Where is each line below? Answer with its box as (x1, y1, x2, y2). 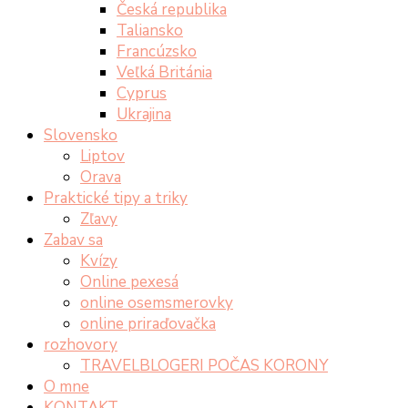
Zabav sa (44, 229, 103, 250)
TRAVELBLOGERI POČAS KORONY (80, 355, 328, 376)
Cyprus (117, 83, 167, 104)
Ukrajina (117, 104, 171, 125)
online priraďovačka (80, 313, 216, 334)
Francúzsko (117, 41, 197, 62)
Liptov (80, 146, 125, 167)
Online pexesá (80, 271, 178, 292)
